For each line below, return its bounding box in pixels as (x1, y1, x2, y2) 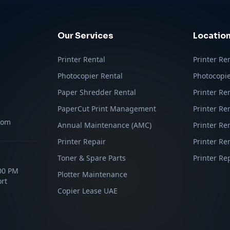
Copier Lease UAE (57, 186, 118, 196)
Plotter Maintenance (57, 169, 127, 179)
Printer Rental (57, 54, 105, 64)
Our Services (57, 30, 113, 41)
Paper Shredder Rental (57, 87, 136, 97)
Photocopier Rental (57, 71, 123, 81)
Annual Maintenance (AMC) (57, 120, 151, 130)
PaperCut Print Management (57, 104, 156, 113)
